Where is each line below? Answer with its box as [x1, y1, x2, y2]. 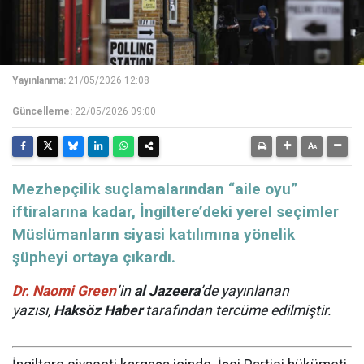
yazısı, [12, 302, 54, 319]
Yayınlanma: [12, 75, 66, 87]
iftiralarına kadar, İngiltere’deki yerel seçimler [12, 202, 339, 222]
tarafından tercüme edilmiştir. [142, 302, 331, 319]
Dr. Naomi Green [12, 283, 116, 300]
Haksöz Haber [54, 302, 142, 319]
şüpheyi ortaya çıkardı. [12, 248, 175, 267]
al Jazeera [134, 283, 200, 300]
